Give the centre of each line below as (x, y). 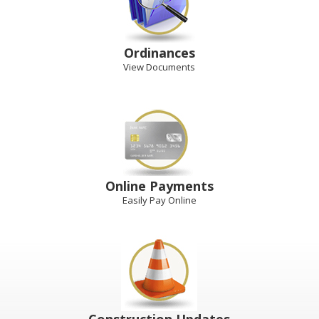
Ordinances (159, 53)
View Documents (159, 67)
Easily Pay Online (159, 200)
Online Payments (159, 186)
